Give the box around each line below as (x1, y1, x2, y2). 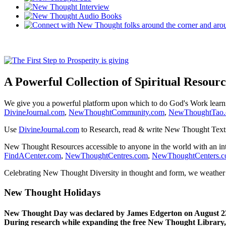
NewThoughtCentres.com (65, 151, 148, 160)
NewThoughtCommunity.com (69, 107, 164, 117)
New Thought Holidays (4, 187, 100, 198)
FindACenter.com (4, 151, 61, 160)
